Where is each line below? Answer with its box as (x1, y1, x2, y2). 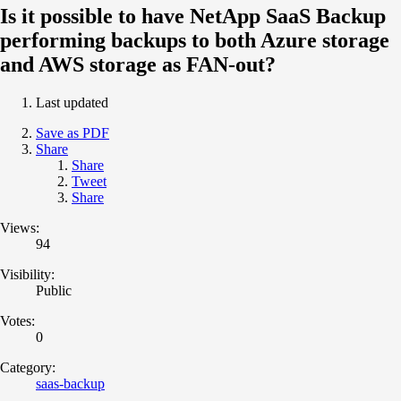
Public (36, 282, 72, 298)
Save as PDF (36, 124, 109, 141)
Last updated (36, 94, 108, 110)
